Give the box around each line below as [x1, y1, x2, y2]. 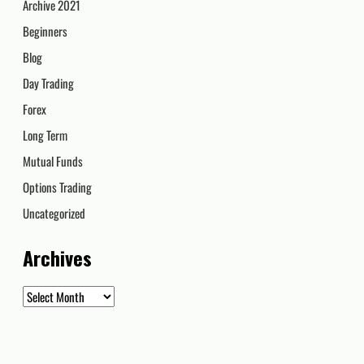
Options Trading [23, 178, 93, 197]
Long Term [23, 126, 68, 145]
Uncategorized [23, 204, 86, 223]
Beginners [23, 22, 68, 41]
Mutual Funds [23, 152, 84, 171]
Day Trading [23, 74, 75, 93]
